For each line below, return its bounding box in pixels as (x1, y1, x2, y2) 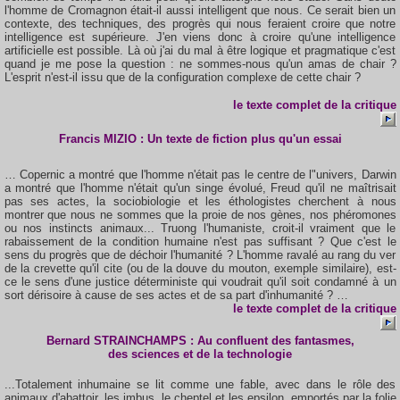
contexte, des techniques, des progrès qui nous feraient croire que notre (4, 17, 396, 30)
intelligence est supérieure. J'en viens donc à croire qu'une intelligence (4, 30, 396, 44)
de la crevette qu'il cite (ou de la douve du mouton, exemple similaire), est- (4, 262, 396, 275)
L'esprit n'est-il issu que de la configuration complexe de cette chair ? (4, 71, 361, 84)
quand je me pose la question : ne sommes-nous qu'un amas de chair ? (4, 57, 396, 71)
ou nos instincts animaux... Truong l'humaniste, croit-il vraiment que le (4, 221, 396, 235)
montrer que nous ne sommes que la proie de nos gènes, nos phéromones (4, 208, 396, 221)
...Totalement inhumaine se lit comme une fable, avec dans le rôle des (4, 378, 396, 391)
